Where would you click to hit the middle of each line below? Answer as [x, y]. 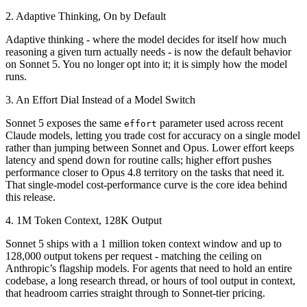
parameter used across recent [220, 123]
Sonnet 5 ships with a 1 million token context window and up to [144, 243]
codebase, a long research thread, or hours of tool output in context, [150, 280]
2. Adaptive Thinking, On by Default [86, 16]
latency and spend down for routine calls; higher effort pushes [138, 160]
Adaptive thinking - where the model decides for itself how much [146, 39]
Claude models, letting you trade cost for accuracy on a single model [153, 135]
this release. [30, 197]
